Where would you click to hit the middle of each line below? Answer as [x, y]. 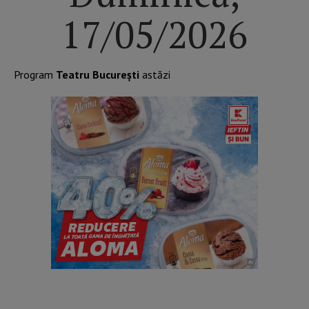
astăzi [155, 75]
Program [35, 75]
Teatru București [98, 75]
